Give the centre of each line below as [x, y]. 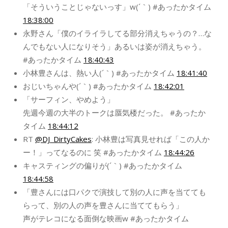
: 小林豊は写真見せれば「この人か [151, 139]
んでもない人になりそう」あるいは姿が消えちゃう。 [115, 46]
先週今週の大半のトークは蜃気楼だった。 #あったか [114, 112]
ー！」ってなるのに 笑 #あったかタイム [93, 152]
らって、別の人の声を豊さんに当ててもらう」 [103, 205]
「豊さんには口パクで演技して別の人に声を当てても [115, 192]
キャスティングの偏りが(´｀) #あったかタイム [103, 165]
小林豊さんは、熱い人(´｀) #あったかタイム [100, 73]
